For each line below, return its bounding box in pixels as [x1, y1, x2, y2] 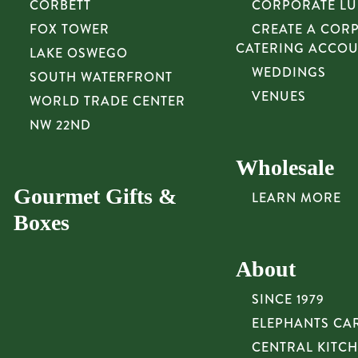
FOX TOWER [29, 20, 109, 38]
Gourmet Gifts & [13, 184, 177, 209]
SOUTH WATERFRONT [29, 68, 173, 86]
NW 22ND [29, 116, 91, 134]
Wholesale [235, 155, 334, 180]
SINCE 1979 [251, 290, 324, 308]
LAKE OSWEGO [29, 44, 128, 62]
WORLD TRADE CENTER [29, 92, 185, 110]
